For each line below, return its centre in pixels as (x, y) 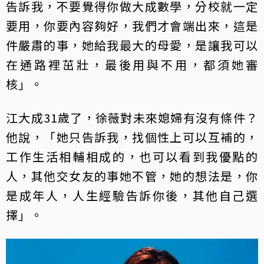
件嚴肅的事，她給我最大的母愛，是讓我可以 (132, 45)
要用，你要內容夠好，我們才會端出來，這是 (132, 26)
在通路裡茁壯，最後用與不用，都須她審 (132, 65)
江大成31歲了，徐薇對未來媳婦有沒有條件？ (132, 118)
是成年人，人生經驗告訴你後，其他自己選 (132, 196)
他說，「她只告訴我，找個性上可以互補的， (132, 137)
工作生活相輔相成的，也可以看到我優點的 (132, 157)
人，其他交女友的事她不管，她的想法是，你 (132, 176)
